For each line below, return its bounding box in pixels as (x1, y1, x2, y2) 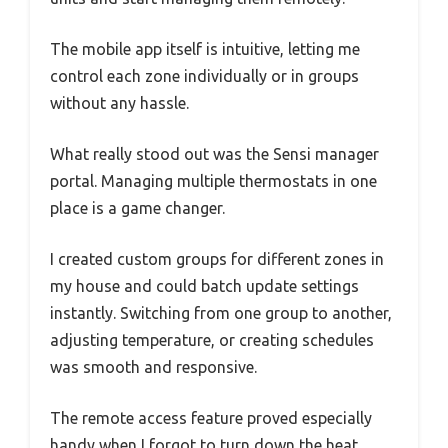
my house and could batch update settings (50, 276, 359, 295)
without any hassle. (50, 93, 189, 112)
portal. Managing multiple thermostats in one (50, 171, 377, 190)
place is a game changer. (50, 198, 225, 217)
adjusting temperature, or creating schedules (50, 330, 374, 349)
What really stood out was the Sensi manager (50, 144, 379, 163)
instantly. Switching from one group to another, (50, 303, 392, 322)
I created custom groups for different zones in (50, 249, 384, 268)
